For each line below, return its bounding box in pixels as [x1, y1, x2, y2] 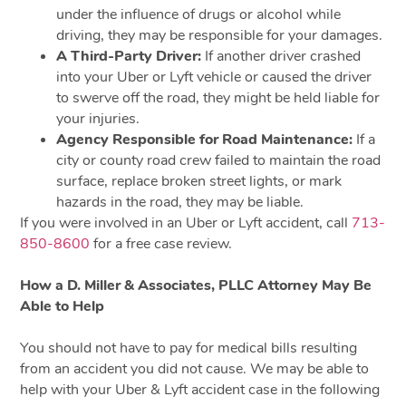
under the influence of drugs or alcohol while [56, 4, 342, 24]
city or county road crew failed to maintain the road [56, 150, 382, 170]
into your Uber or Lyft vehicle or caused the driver [56, 66, 372, 87]
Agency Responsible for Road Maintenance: [56, 129, 353, 150]
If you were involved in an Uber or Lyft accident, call [20, 212, 353, 233]
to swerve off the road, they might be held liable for [56, 87, 381, 108]
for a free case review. [90, 233, 233, 254]
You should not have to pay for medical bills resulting [20, 337, 358, 358]
